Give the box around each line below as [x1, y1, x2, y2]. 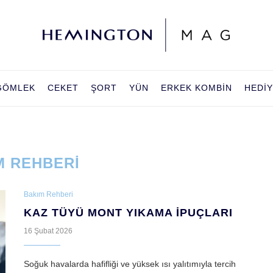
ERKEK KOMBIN [161, 83, 232, 93]
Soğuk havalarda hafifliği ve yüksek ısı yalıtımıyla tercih [24, 259, 236, 269]
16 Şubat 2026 [24, 227, 73, 236]
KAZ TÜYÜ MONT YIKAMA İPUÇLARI [24, 207, 233, 219]
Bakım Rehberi [24, 190, 73, 199]
